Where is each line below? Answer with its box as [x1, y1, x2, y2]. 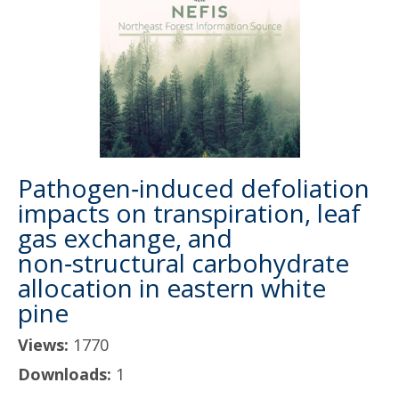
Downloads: [18, 363, 116, 385]
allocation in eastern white [18, 271, 326, 305]
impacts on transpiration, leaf [18, 196, 361, 230]
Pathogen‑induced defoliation [18, 171, 370, 205]
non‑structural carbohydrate [18, 246, 349, 280]
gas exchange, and [18, 221, 232, 255]
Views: [18, 334, 73, 355]
